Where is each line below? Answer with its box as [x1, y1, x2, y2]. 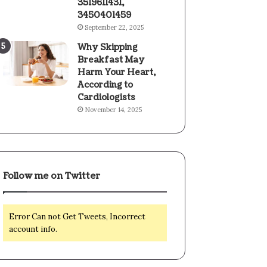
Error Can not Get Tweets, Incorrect [9, 212, 146, 222]
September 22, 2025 [85, 23, 144, 32]
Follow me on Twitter [3, 170, 101, 182]
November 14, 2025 [85, 105, 142, 114]
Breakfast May [77, 54, 145, 66]
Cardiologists [77, 92, 136, 103]
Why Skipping [77, 42, 138, 53]
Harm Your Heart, [77, 67, 156, 78]
